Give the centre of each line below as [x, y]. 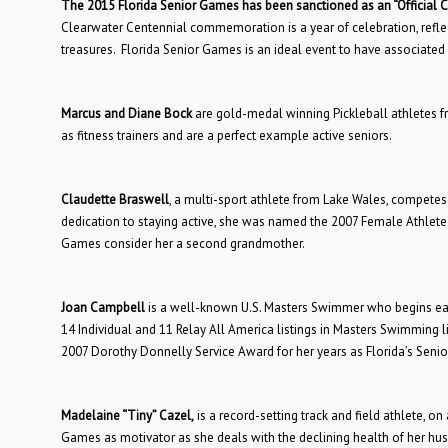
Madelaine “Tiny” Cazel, [127, 415]
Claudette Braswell [114, 199]
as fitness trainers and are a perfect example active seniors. [226, 135]
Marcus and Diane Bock [127, 113]
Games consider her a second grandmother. [182, 243]
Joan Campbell [104, 307]
